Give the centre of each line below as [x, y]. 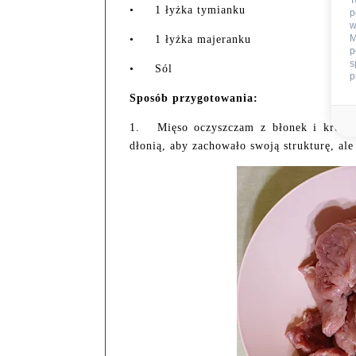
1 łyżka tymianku [200, 10]
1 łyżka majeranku [203, 39]
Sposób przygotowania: [194, 98]
